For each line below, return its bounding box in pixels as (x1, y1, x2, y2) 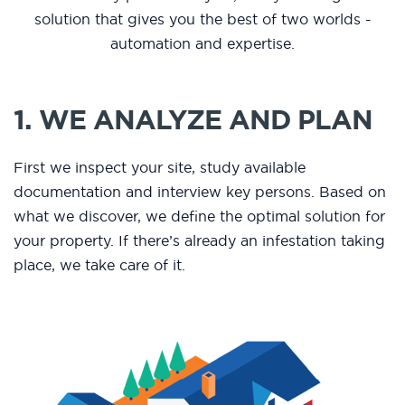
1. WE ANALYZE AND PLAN (14, 101, 372, 138)
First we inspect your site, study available (14, 158, 306, 177)
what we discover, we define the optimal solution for (14, 207, 385, 226)
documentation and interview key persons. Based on (14, 183, 386, 202)
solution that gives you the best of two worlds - (33, 10, 372, 29)
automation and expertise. (110, 34, 295, 53)
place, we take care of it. (14, 256, 185, 275)
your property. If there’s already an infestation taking (14, 231, 385, 250)
